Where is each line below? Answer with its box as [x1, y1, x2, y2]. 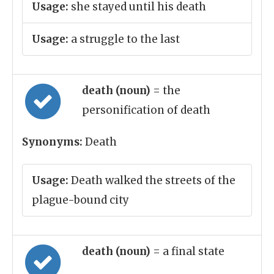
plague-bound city [32, 193, 129, 207]
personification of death [82, 103, 210, 117]
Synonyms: [22, 135, 83, 149]
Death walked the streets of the [68, 174, 235, 187]
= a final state [153, 245, 224, 258]
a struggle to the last [68, 32, 180, 46]
